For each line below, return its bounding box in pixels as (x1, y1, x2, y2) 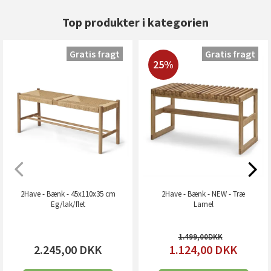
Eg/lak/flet (50, 198, 85, 209)
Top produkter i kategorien (62, 15, 209, 30)
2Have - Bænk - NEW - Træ (162, 188, 245, 199)
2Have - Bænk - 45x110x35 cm (20, 188, 116, 199)
